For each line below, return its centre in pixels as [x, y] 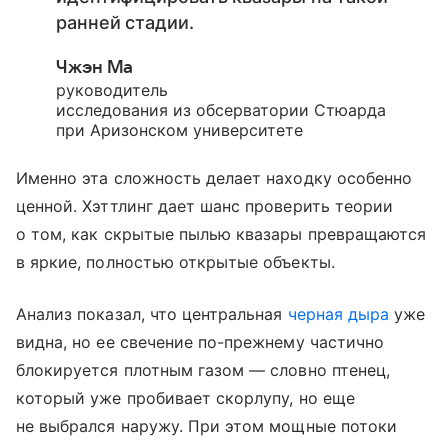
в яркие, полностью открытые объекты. [175, 262]
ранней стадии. [127, 23]
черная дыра [338, 314]
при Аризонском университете [179, 130]
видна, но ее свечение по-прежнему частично [200, 342]
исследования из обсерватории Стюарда [221, 110]
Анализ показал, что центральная [152, 314]
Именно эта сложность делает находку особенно [214, 178]
